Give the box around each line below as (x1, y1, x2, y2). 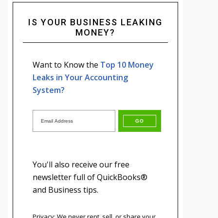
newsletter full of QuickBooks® (33, 171, 147, 182)
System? (33, 84, 65, 95)
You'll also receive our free (33, 159, 129, 170)
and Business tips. (33, 184, 98, 195)
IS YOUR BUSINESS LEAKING (28, 17, 163, 27)
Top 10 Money (100, 59, 154, 70)
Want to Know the (33, 59, 100, 70)
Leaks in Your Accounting (33, 72, 128, 83)
